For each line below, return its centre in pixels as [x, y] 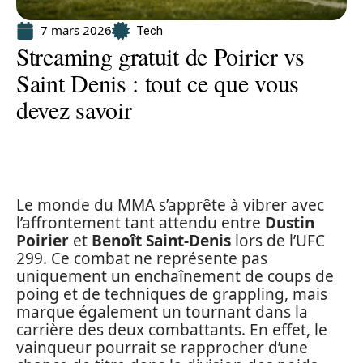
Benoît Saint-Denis [161, 241]
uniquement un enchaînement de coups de [175, 276]
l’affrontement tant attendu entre [141, 223]
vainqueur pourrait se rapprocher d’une [162, 348]
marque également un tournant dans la [162, 312]
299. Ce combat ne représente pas [142, 258]
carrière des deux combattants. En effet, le [172, 330]
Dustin [290, 223]
